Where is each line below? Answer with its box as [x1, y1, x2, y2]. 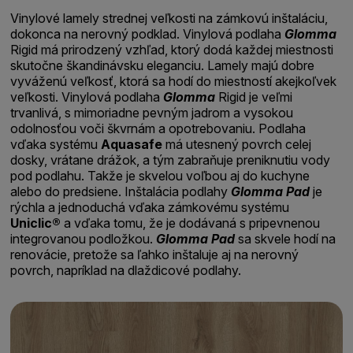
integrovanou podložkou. [10, 230, 157, 247]
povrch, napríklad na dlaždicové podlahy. [10, 262, 242, 278]
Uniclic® [10, 214, 61, 231]
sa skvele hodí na [235, 230, 336, 247]
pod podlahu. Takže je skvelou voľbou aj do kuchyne [10, 167, 310, 184]
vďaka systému [10, 136, 102, 152]
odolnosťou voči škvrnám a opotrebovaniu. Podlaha [10, 120, 307, 136]
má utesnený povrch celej [162, 136, 312, 152]
